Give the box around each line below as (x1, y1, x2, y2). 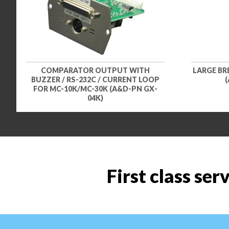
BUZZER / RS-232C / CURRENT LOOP (31, 75, 159, 84)
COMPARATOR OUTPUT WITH (40, 66, 150, 75)
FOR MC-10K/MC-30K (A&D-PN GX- (33, 84, 157, 94)
